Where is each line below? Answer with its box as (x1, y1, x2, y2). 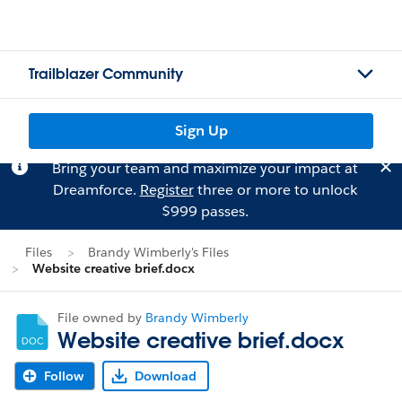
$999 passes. (161, 202, 249, 221)
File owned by (57, 310, 145, 326)
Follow (44, 368, 83, 384)
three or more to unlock (193, 180, 357, 199)
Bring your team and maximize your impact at (51, 159, 358, 178)
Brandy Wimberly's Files (88, 244, 229, 260)
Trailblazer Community (29, 65, 183, 83)
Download (135, 368, 197, 384)
